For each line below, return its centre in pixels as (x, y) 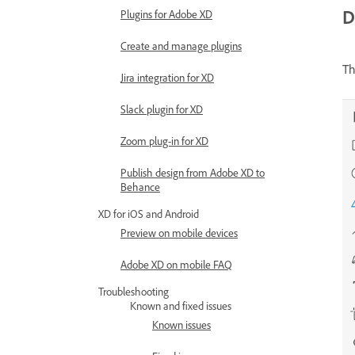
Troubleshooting (134, 291)
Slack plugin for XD (162, 109)
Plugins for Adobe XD (166, 14)
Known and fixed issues (181, 305)
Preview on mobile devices (179, 233)
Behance (140, 187)
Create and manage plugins (181, 46)
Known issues (181, 324)
